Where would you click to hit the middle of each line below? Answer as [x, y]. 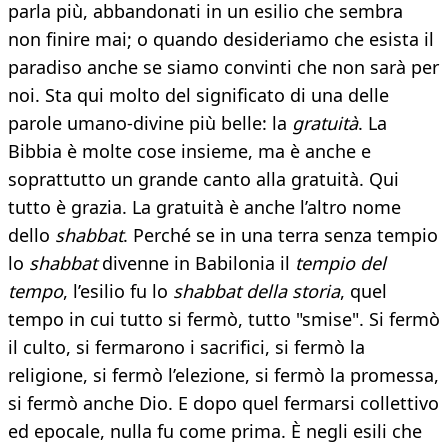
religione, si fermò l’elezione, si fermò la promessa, [223, 375]
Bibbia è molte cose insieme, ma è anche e [189, 151]
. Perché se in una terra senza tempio [280, 235]
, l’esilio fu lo [118, 291]
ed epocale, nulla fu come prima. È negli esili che [215, 431]
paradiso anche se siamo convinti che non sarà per [223, 67]
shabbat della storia [256, 291]
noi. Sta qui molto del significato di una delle [198, 95]
